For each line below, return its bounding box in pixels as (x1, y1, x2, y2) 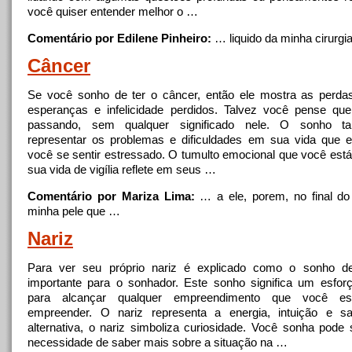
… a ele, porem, (194, 189, 294, 203)
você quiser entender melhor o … (27, 5, 198, 18)
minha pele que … (27, 204, 120, 218)
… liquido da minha (211, 31, 315, 45)
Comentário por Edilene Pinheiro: (27, 31, 211, 45)
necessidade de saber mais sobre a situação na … (27, 335, 288, 349)
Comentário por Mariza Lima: (27, 189, 195, 203)
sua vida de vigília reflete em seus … (27, 163, 216, 176)
